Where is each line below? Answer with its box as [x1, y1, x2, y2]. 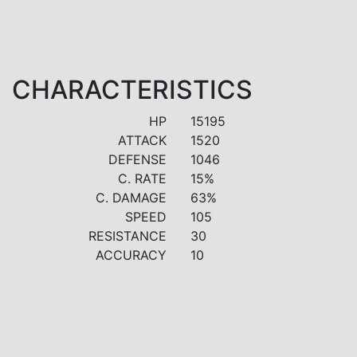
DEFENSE [108, 151, 167, 167]
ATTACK [118, 131, 167, 148]
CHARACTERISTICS [12, 73, 253, 105]
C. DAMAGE [96, 189, 167, 206]
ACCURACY [96, 246, 167, 263]
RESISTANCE [88, 227, 167, 244]
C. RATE [118, 170, 167, 186]
